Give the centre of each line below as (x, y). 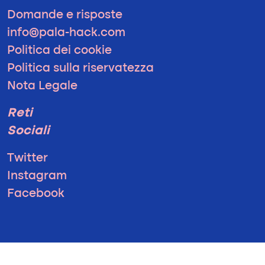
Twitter (28, 159)
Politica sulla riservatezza (80, 69)
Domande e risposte (65, 15)
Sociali (28, 131)
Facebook (36, 194)
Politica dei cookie (59, 51)
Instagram (37, 176)
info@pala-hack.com (66, 33)
